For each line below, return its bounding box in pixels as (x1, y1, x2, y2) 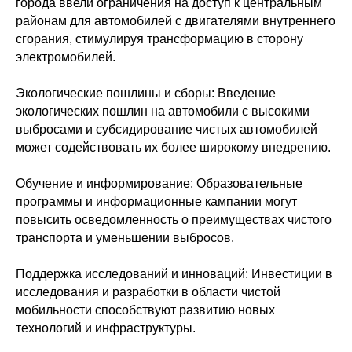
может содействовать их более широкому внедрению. (16, 141, 331, 154)
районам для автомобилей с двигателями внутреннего (16, 14, 335, 27)
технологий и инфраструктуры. (16, 321, 196, 335)
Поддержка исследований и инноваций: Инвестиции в (16, 267, 332, 280)
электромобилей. (16, 50, 115, 64)
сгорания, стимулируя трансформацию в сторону (16, 32, 303, 46)
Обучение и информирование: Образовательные (16, 177, 302, 190)
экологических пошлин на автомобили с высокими (16, 104, 310, 118)
